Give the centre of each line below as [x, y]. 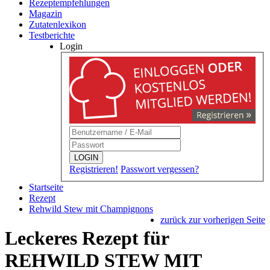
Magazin [46, 14]
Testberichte [52, 35]
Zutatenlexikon [58, 24]
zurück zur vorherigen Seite [213, 219]
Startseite [46, 187]
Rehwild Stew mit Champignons [91, 209]
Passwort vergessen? [160, 169]
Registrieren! [94, 169]
